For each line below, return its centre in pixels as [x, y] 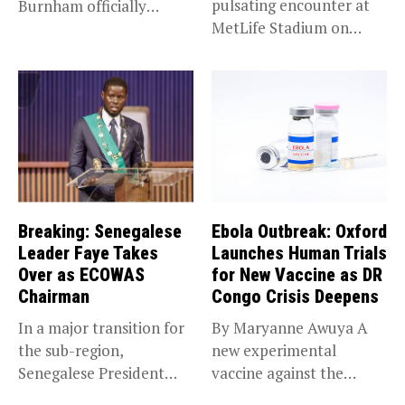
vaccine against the [278, 372]
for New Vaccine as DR [297, 274]
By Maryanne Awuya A [290, 327]
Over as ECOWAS [81, 274]
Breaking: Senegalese [100, 231]
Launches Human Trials [299, 253]
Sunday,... [245, 51]
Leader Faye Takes [88, 253]
